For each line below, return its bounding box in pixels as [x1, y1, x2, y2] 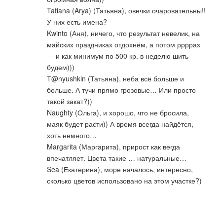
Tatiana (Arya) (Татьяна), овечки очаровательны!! [47, 5, 206, 15]
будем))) [47, 62, 74, 72]
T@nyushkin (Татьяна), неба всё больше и [47, 73, 184, 83]
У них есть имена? [47, 16, 107, 27]
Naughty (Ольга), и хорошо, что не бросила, [47, 107, 189, 117]
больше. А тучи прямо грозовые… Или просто [47, 84, 196, 95]
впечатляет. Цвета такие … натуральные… [47, 152, 186, 163]
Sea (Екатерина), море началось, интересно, [47, 164, 193, 174]
